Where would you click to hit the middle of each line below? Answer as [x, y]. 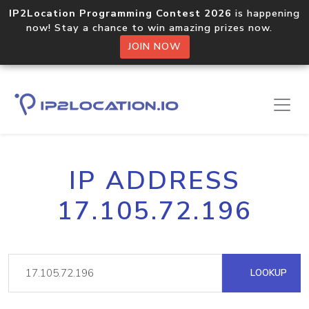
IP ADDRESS [154, 181]
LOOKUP [267, 273]
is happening [266, 13]
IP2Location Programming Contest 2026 [120, 13]
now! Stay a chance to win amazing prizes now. [154, 28]
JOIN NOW [154, 47]
